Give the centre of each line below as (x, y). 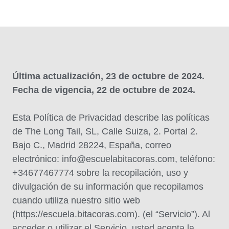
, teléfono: (195, 159)
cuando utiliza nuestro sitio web (76, 200)
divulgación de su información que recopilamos (108, 187)
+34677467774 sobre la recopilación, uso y (100, 173)
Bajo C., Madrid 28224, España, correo (92, 145)
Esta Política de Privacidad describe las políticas (111, 118)
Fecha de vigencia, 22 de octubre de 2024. (104, 90)
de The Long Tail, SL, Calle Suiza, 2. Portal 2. (105, 131)
